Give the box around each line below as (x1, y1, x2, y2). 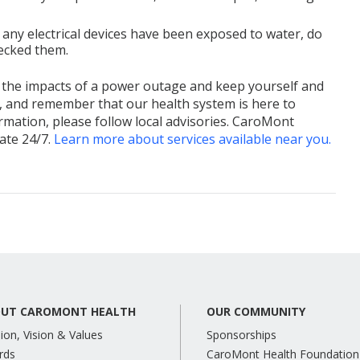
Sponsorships (206, 327, 276, 342)
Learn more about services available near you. (54, 130, 331, 148)
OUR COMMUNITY (206, 304, 305, 319)
